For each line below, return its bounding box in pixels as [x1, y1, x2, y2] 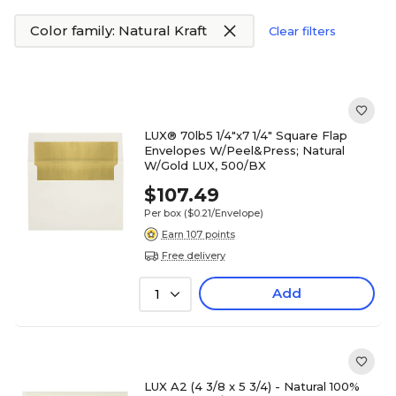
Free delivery [161, 248, 225, 262]
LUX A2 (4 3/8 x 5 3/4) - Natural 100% [143, 379, 360, 393]
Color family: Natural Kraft [30, 22, 207, 39]
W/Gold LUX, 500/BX [143, 158, 266, 172]
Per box [143, 207, 181, 219]
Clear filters [269, 24, 336, 38]
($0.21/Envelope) [183, 207, 263, 219]
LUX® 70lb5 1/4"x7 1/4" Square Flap [143, 128, 347, 142]
